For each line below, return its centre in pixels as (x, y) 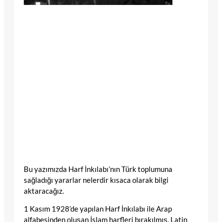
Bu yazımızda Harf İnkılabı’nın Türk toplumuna (98, 169)
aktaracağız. (44, 191)
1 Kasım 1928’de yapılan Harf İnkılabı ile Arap (98, 209)
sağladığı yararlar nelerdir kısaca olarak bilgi (96, 180)
